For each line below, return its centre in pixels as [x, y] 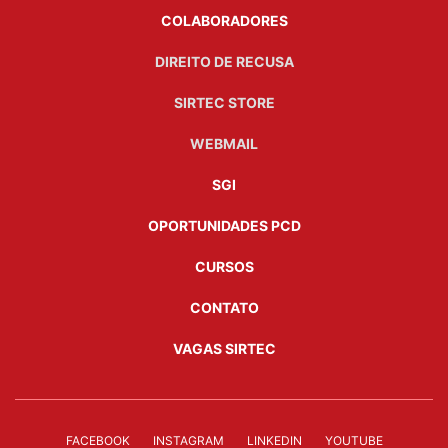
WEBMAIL [224, 143]
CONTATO [224, 307]
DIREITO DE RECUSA [224, 61]
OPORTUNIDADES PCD [224, 225]
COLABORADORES [224, 20]
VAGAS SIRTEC [224, 348]
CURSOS [224, 266]
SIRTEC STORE [224, 102]
